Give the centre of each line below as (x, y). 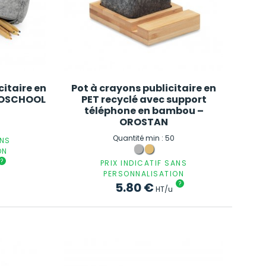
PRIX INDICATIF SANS (144, 163)
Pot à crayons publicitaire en (144, 88)
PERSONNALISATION (144, 173)
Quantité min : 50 (144, 138)
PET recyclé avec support (144, 99)
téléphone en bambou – (144, 110)
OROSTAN (144, 122)
